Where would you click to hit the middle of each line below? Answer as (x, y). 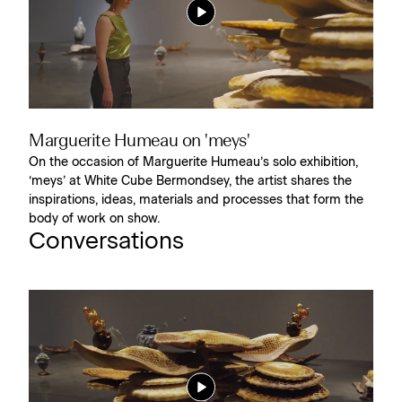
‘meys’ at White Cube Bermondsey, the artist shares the (190, 181)
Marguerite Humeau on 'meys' (140, 141)
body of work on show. (94, 218)
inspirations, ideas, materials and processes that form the (196, 200)
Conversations (106, 241)
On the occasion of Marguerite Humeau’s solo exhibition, (193, 162)
